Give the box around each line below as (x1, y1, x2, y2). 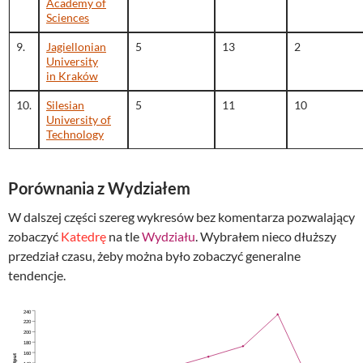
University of (46, 113, 111, 127)
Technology (46, 127, 104, 142)
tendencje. (8, 267, 66, 284)
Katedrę (61, 228, 106, 245)
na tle (106, 228, 142, 245)
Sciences (46, 11, 89, 25)
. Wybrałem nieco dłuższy (195, 228, 336, 245)
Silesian (46, 98, 84, 113)
